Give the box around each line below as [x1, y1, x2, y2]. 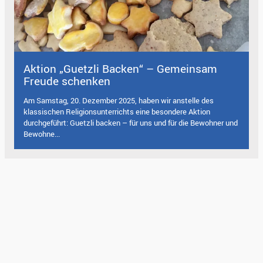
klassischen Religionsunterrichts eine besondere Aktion [23, 106, 210, 117]
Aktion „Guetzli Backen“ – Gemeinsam [23, 60, 217, 76]
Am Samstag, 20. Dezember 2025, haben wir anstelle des [23, 95, 214, 106]
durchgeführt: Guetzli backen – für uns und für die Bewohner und [23, 117, 238, 128]
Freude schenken [23, 73, 110, 89]
